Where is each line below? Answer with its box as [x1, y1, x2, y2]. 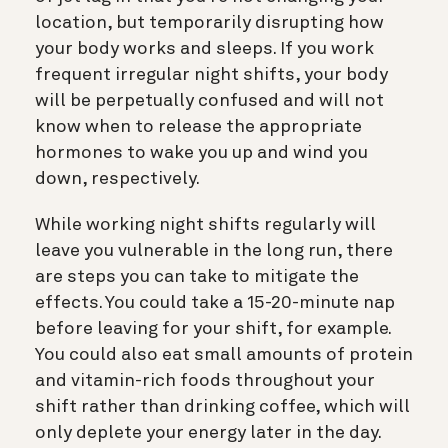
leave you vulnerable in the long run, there [35, 241, 393, 260]
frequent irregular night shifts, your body [35, 65, 388, 84]
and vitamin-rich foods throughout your [35, 371, 375, 390]
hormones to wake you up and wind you [35, 143, 368, 162]
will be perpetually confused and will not [35, 91, 384, 110]
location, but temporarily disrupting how [35, 13, 384, 32]
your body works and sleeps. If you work [35, 39, 374, 58]
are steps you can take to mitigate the [35, 267, 359, 286]
